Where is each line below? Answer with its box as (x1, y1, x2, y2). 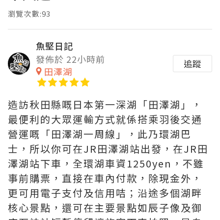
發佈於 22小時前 (36, 53, 105, 66)
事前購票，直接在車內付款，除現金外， (8, 171, 202, 186)
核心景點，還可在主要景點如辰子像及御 (8, 200, 202, 215)
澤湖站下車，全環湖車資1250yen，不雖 (8, 156, 204, 171)
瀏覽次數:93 (8, 8, 51, 19)
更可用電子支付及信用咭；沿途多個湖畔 (8, 186, 202, 200)
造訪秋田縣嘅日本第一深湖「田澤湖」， (8, 97, 202, 112)
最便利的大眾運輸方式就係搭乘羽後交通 (8, 112, 202, 127)
